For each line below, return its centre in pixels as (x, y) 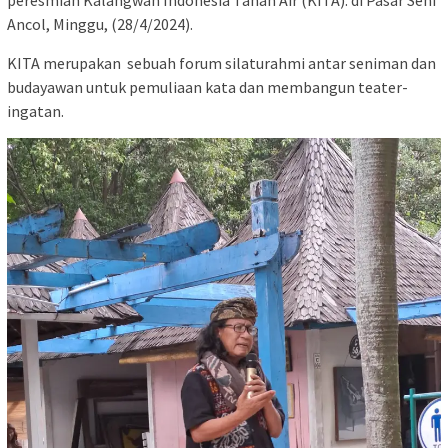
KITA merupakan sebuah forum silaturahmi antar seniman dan (221, 62)
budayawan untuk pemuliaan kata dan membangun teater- (207, 86)
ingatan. (35, 110)
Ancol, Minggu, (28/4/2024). (100, 23)
